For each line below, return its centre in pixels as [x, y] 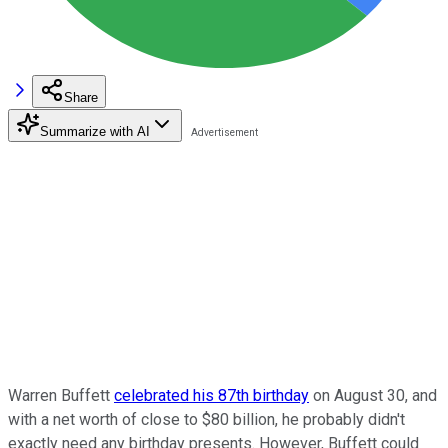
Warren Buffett [61, 395]
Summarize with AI [95, 131]
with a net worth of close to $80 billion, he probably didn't [206, 419]
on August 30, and [373, 395]
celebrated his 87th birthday [211, 395]
